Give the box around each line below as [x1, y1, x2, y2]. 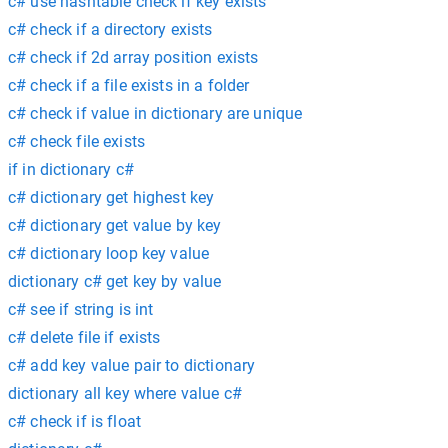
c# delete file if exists [8, 328, 161, 347]
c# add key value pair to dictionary [8, 356, 256, 375]
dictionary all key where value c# [8, 384, 242, 403]
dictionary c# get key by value [8, 272, 222, 291]
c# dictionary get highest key [8, 188, 215, 207]
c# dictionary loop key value [8, 244, 210, 263]
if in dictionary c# [8, 160, 134, 179]
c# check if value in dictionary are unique [8, 104, 303, 123]
